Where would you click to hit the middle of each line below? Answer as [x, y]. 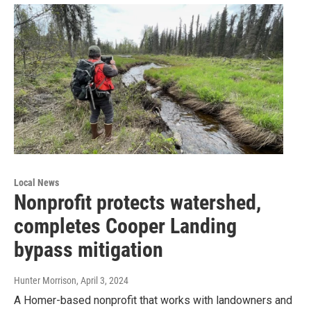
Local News [36, 183]
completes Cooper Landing [125, 226]
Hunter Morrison [45, 281]
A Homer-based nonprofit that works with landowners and [153, 301]
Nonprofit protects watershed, [137, 203]
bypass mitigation [89, 250]
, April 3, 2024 [102, 281]
